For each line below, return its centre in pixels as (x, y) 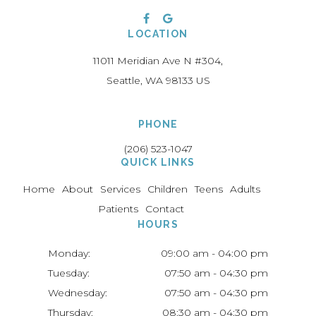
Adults (245, 189)
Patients (118, 209)
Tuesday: (69, 273)
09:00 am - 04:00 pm (214, 254)
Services (120, 189)
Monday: (69, 254)
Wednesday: (78, 293)
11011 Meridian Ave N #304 (157, 61)
